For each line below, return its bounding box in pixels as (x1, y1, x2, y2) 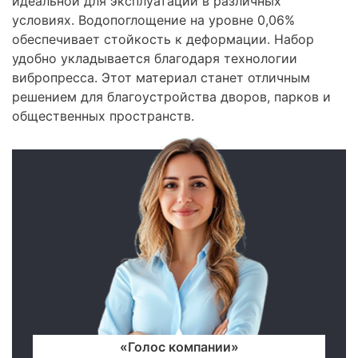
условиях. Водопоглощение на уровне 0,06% (12, 12, 295, 28)
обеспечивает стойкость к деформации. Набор (12, 31, 314, 47)
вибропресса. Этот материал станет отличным (12, 70, 310, 86)
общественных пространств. (12, 108, 194, 124)
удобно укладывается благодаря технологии (12, 50, 297, 66)
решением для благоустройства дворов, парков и (12, 89, 331, 105)
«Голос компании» (119, 338, 239, 355)
